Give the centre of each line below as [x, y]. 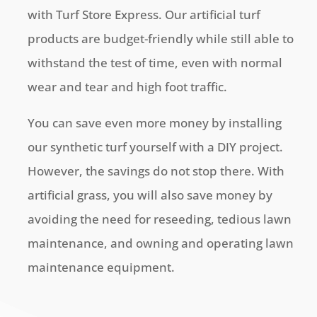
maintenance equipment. [102, 267]
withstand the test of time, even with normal [155, 63]
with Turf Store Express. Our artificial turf [144, 15]
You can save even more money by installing [155, 123]
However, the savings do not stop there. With [156, 171]
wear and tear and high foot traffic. [128, 87]
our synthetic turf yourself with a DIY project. [156, 147]
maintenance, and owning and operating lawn [161, 243]
